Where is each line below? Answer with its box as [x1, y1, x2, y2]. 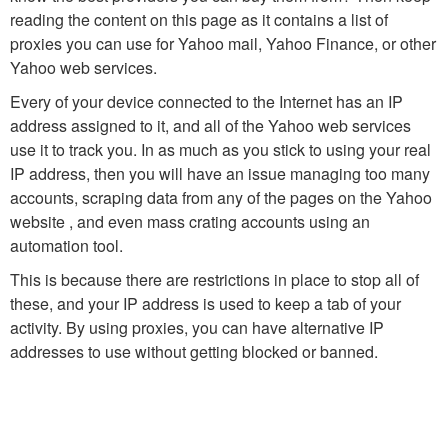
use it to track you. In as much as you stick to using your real [10, 138, 431, 161]
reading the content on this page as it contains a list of [10, 8, 388, 31]
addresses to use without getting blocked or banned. [10, 340, 378, 363]
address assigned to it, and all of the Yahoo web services [10, 114, 411, 137]
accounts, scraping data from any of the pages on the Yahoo [10, 186, 432, 209]
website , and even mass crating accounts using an [10, 210, 370, 233]
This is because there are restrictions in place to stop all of [10, 268, 419, 291]
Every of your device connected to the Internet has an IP [10, 90, 403, 113]
